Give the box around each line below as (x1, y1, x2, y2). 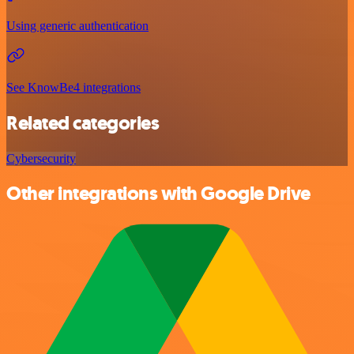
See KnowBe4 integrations (6, 80, 141, 94)
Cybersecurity (6, 151, 76, 165)
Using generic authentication (6, 18, 149, 32)
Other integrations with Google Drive (6, 181, 311, 207)
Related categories (6, 110, 160, 136)
